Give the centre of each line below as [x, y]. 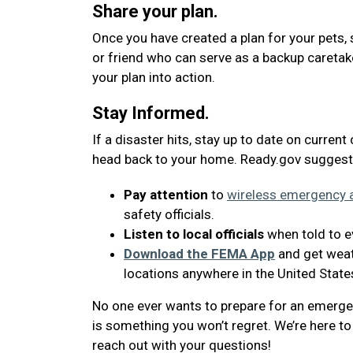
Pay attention [166, 195]
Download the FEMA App [199, 254]
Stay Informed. [151, 113]
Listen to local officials [194, 234]
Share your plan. [155, 11]
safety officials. [169, 214]
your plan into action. [155, 77]
